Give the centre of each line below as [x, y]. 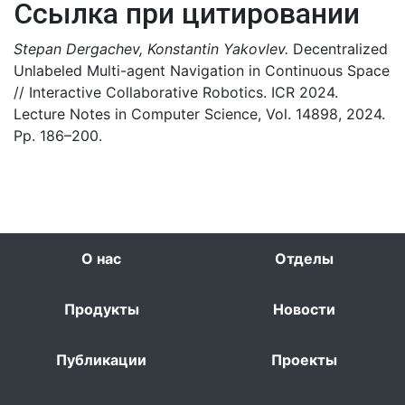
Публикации [101, 360]
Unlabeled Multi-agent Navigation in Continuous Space [202, 71]
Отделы [304, 259]
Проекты [304, 360]
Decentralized [338, 49]
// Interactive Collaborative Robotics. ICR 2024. [176, 92]
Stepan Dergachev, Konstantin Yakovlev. [151, 49]
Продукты [101, 309]
